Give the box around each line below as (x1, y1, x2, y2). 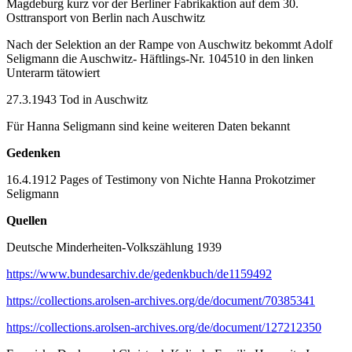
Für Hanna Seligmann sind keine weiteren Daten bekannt (6, 119, 290, 133)
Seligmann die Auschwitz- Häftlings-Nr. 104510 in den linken (6, 51, 313, 65)
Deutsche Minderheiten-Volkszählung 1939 (6, 240, 222, 254)
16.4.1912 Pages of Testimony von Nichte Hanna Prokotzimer (6, 172, 315, 186)
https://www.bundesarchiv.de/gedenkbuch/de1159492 (6, 266, 272, 280)
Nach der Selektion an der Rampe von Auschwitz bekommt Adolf (6, 37, 332, 51)
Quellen (6, 213, 47, 227)
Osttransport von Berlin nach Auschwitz (6, 10, 205, 24)
